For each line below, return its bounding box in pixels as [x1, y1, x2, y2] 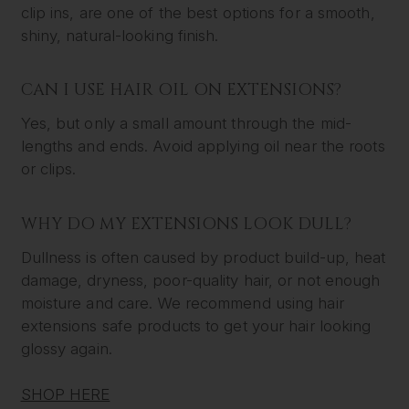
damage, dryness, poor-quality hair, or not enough [20, 270, 381, 289]
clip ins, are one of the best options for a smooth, [20, 3, 375, 22]
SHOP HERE [20, 384, 110, 404]
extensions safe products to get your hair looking [20, 316, 372, 335]
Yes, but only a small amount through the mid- [20, 114, 352, 133]
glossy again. [20, 339, 112, 358]
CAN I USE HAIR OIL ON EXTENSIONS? [20, 79, 341, 102]
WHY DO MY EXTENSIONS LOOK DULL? [20, 212, 351, 236]
